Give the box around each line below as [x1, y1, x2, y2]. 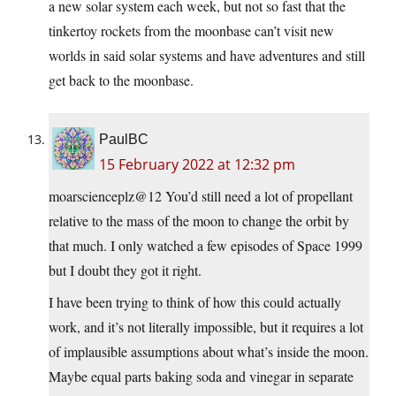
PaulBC [99, 132, 148, 148]
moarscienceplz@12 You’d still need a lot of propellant [49, 187, 353, 206]
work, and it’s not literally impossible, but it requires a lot [49, 317, 363, 337]
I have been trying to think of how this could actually [49, 293, 341, 312]
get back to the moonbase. [49, 71, 194, 90]
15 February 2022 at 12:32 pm [99, 155, 295, 175]
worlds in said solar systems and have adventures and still [49, 46, 365, 65]
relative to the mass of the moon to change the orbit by [49, 211, 349, 231]
